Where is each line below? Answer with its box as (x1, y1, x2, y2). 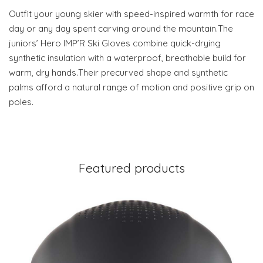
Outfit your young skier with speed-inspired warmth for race (9, 8, 254, 20)
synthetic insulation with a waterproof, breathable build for (9, 52, 246, 64)
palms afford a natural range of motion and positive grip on (9, 82, 254, 93)
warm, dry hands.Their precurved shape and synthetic (9, 67, 228, 79)
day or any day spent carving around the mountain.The (9, 23, 233, 35)
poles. (9, 96, 33, 108)
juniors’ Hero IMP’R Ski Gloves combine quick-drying (9, 38, 221, 49)
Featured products (78, 160, 185, 176)
